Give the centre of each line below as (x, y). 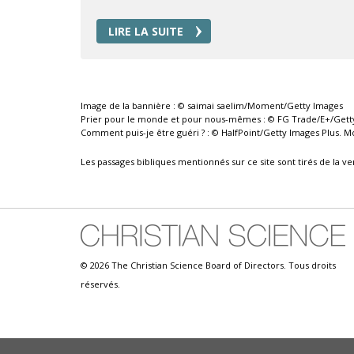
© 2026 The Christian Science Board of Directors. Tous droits (208, 265)
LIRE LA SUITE (146, 32)
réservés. (100, 284)
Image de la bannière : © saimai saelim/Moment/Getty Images (213, 106)
